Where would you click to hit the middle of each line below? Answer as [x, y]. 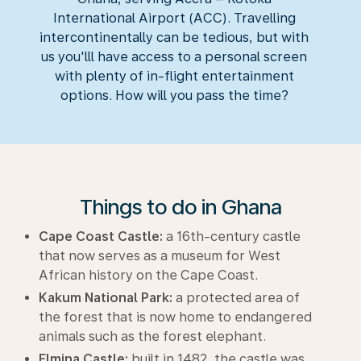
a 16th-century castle [232, 237]
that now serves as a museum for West [160, 256]
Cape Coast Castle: [101, 237]
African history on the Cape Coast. [148, 275]
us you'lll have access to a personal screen [174, 57]
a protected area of [236, 298]
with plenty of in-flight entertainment [174, 76]
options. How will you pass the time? [174, 95]
